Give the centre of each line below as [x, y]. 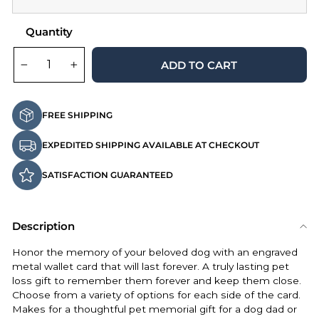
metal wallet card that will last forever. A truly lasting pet [151, 267]
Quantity [49, 32]
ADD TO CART [199, 65]
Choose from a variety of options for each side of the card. [156, 295]
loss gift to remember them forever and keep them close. [157, 281]
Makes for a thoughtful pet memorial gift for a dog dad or [155, 309]
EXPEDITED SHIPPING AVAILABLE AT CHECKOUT [151, 145]
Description [43, 226]
